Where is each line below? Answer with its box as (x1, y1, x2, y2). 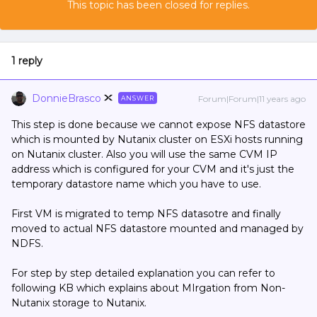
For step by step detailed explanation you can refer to (11, 267, 275, 279)
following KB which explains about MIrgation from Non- (11, 282, 285, 294)
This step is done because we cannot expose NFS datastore (11, 118, 306, 131)
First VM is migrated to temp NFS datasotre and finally (11, 207, 281, 220)
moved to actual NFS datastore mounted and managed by (11, 222, 304, 235)
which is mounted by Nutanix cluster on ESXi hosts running (11, 133, 303, 146)
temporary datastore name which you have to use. (11, 178, 261, 190)
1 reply (11, 54, 42, 67)
